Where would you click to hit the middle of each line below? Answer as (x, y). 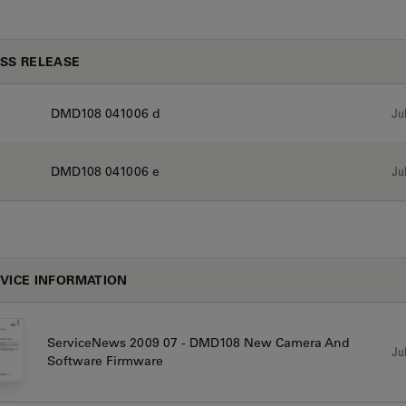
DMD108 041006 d (105, 113)
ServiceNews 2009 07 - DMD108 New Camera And (198, 343)
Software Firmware (105, 361)
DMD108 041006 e (105, 171)
